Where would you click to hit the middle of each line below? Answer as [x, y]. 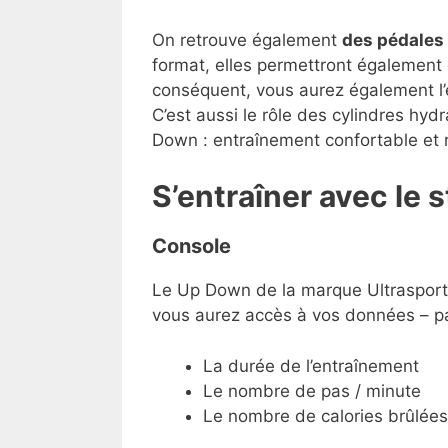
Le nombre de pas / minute [312, 390]
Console [194, 246]
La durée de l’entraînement [311, 365]
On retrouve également [247, 39]
